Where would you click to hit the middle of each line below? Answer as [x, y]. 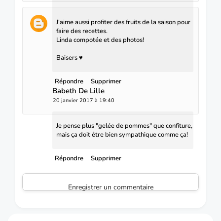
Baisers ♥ [70, 58]
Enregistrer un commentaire [110, 187]
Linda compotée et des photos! [100, 40]
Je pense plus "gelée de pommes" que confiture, [124, 126]
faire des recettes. [82, 31]
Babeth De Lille [78, 91]
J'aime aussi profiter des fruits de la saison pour [123, 22]
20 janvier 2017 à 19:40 [84, 101]
